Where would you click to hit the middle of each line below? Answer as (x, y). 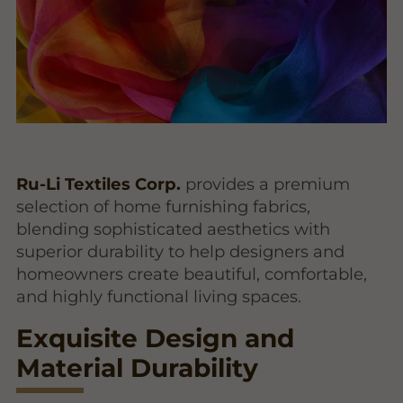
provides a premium (266, 184)
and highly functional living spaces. (159, 296)
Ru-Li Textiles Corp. (99, 184)
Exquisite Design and (156, 338)
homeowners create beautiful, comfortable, (192, 273)
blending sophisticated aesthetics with (174, 228)
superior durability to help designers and (181, 251)
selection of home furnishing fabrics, (164, 206)
